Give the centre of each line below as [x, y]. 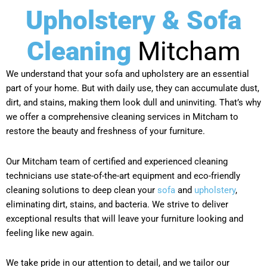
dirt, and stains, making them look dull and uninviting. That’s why [133, 103]
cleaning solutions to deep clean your [82, 190]
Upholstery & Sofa [133, 21]
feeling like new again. [50, 233]
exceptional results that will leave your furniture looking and [125, 218]
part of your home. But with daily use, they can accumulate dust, [133, 89]
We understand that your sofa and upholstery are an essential [128, 74]
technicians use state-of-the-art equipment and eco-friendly [123, 176]
